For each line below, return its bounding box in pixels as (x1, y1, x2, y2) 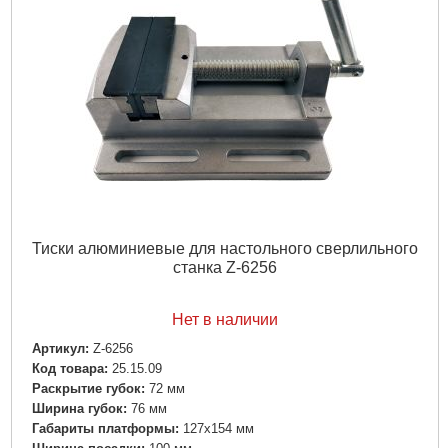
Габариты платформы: (31, 421, 179, 437)
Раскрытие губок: (31, 381, 145, 397)
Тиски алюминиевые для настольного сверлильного (31, 239, 418, 257)
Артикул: (31, 340, 89, 356)
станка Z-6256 (172, 258, 277, 276)
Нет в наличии (171, 310, 278, 328)
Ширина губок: (31, 401, 127, 417)
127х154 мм (182, 421, 254, 437)
